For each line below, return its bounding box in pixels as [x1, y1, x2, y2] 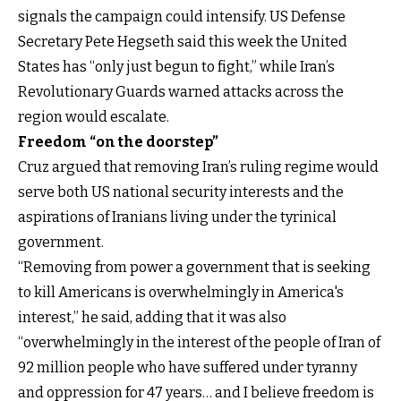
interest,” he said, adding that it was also [18, 308, 286, 326]
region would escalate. [18, 107, 169, 125]
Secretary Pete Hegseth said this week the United [18, 32, 347, 50]
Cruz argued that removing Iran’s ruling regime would [18, 158, 379, 175]
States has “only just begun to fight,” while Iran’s [18, 57, 335, 75]
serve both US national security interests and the [18, 183, 344, 200]
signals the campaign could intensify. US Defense [18, 7, 346, 25]
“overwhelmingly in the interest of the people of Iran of [18, 333, 380, 351]
